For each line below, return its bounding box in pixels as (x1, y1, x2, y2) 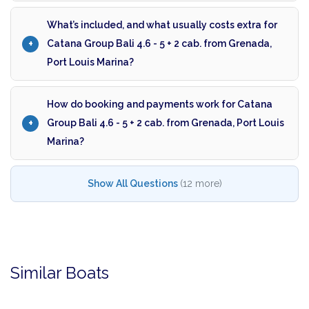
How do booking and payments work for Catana (47, 99, 272, 110)
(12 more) (179, 178, 222, 190)
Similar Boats (10, 263, 109, 283)
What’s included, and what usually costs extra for (47, 19, 277, 31)
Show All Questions (87, 178, 178, 190)
